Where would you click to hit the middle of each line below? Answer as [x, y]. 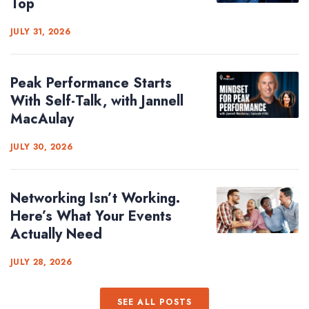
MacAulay [42, 119]
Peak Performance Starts [91, 83]
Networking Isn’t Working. [95, 198]
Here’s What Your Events [91, 216]
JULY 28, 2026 [41, 262]
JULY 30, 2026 [41, 147]
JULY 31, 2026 [40, 32]
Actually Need [56, 234]
